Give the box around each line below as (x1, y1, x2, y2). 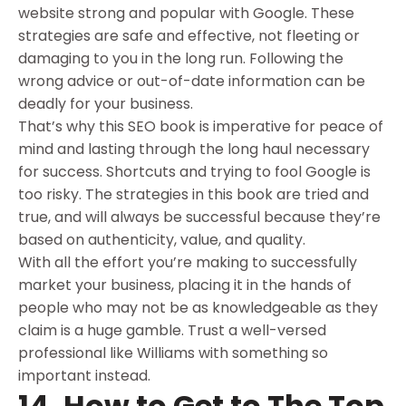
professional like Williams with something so (18, 343, 328, 364)
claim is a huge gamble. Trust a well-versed (18, 320, 326, 342)
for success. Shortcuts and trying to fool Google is (18, 161, 371, 183)
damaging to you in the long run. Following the (18, 48, 343, 70)
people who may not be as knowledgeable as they (18, 297, 378, 319)
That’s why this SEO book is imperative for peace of (18, 116, 383, 138)
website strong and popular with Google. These (18, 3, 354, 24)
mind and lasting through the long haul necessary (18, 139, 370, 160)
